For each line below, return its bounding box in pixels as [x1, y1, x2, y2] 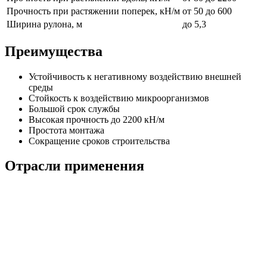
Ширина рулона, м [7, 18, 82, 29]
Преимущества [5, 43, 103, 59]
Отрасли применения [5, 158, 144, 174]
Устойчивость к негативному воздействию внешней [29, 71, 241, 82]
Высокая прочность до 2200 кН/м [29, 114, 164, 125]
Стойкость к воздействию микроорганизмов [29, 92, 209, 103]
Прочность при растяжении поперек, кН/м [7, 5, 180, 16]
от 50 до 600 [182, 5, 232, 16]
